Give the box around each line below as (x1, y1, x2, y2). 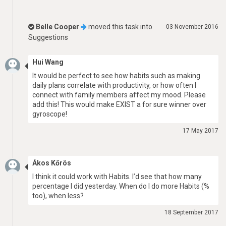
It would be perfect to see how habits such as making (32, 72, 200, 80)
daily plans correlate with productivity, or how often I (32, 81, 196, 89)
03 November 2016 (166, 23, 218, 30)
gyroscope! (32, 110, 67, 118)
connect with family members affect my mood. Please (32, 91, 206, 99)
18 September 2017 (164, 209, 218, 216)
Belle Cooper (36, 23, 79, 31)
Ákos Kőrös (32, 159, 71, 167)
